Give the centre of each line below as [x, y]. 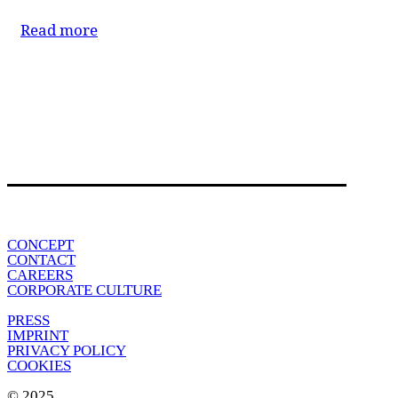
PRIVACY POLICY [67, 350]
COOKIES [39, 365]
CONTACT [41, 259]
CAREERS [40, 275]
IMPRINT [38, 335]
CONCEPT [40, 244]
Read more [59, 29]
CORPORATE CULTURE [84, 290]
